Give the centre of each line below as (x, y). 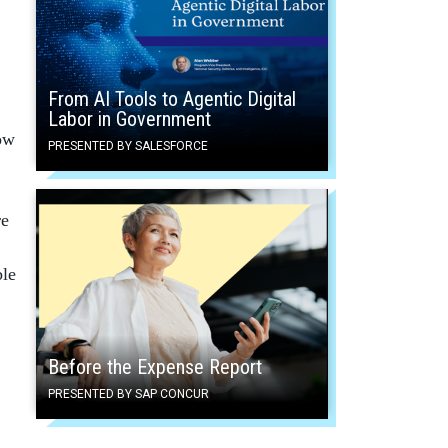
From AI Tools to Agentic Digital (172, 98)
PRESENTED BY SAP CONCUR (128, 393)
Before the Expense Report (155, 366)
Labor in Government (129, 118)
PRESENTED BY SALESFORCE (128, 145)
